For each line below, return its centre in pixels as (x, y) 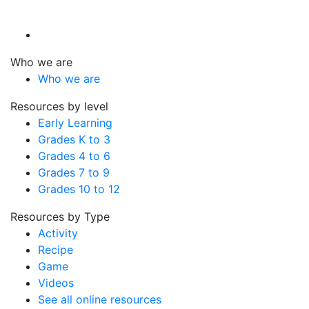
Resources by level (59, 106)
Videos (56, 282)
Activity (58, 233)
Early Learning (75, 122)
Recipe (56, 249)
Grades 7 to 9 (74, 172)
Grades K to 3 (74, 139)
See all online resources (100, 299)
